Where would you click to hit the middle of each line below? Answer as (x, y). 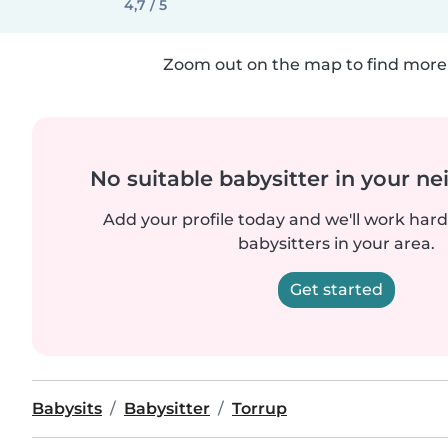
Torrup (259, 408)
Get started (336, 289)
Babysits (67, 408)
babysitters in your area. (336, 243)
